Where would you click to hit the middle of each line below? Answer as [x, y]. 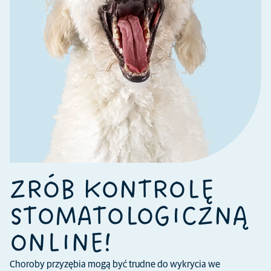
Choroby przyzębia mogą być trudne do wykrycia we [115, 264]
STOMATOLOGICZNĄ [129, 217]
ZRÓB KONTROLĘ [112, 191]
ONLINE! [60, 244]
